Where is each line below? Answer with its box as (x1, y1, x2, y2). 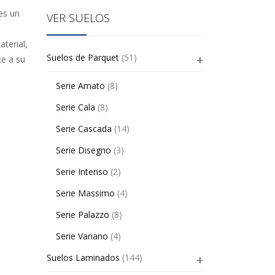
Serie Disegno (56, 144, 111, 156)
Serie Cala (56, 101, 95, 113)
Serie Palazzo (56, 209, 109, 220)
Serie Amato (56, 80, 105, 91)
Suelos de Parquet (47, 52, 119, 63)
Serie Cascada (56, 123, 112, 134)
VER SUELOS (47, 10, 110, 25)
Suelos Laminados (47, 252, 120, 263)
